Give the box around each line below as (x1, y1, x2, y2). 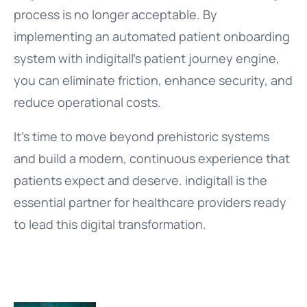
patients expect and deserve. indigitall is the (14, 172, 267, 188)
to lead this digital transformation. (14, 216, 206, 232)
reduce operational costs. (14, 94, 161, 110)
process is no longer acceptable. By (14, 6, 217, 23)
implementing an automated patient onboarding (14, 28, 290, 45)
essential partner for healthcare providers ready (14, 194, 286, 210)
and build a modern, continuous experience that (14, 150, 290, 167)
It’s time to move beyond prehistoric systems (14, 128, 269, 145)
